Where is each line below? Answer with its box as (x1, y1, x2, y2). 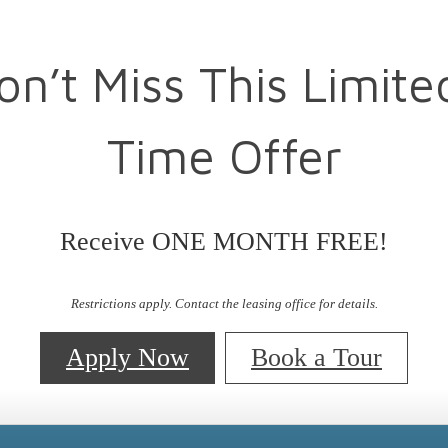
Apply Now (66, 343, 189, 373)
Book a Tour (251, 343, 382, 373)
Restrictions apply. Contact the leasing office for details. (70, 296, 378, 312)
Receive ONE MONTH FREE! (60, 226, 388, 256)
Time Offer (106, 128, 342, 184)
